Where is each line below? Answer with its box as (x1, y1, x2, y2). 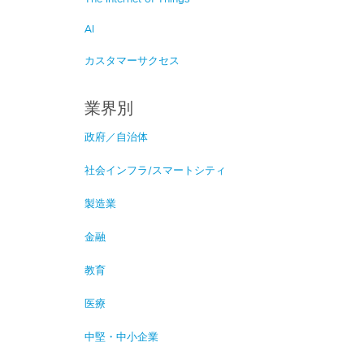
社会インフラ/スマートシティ (84, 165, 226, 176)
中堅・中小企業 (84, 331, 158, 343)
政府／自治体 (84, 132, 148, 143)
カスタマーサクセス (84, 55, 180, 67)
